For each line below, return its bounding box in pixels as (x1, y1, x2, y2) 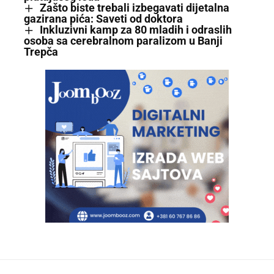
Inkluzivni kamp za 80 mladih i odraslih (39, 23, 232, 36)
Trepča (24, 45, 58, 59)
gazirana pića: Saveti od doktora (24, 12, 183, 25)
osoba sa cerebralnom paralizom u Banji (24, 34, 223, 48)
